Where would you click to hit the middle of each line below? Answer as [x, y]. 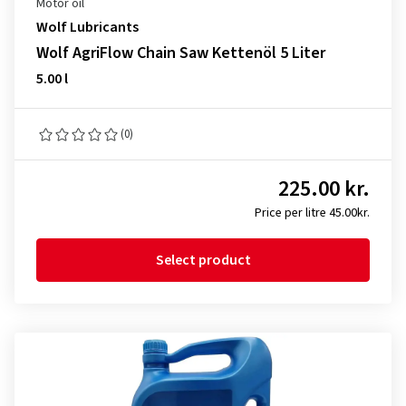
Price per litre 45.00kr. [312, 213]
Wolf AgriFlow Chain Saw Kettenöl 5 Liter [181, 53]
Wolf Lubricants [87, 27]
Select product [203, 260]
